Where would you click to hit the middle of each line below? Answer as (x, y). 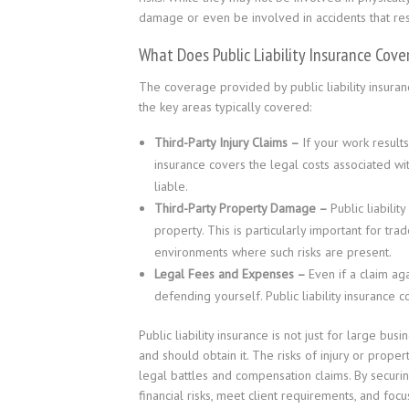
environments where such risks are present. (273, 252)
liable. (171, 186)
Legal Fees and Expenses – (231, 274)
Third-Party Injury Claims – (228, 142)
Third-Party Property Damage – (242, 208)
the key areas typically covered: (225, 107)
